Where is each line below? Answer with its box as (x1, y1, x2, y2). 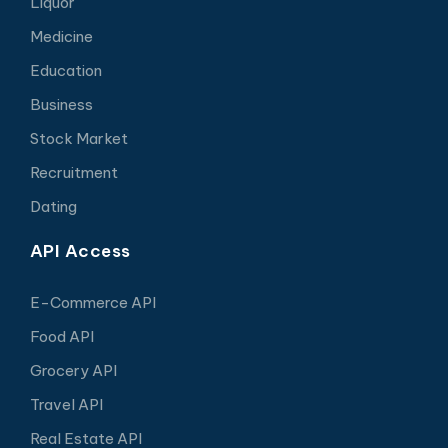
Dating (29, 196, 77, 216)
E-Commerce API (29, 292, 156, 312)
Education (29, 60, 102, 80)
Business (29, 94, 93, 114)
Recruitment (29, 162, 118, 182)
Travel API (29, 394, 103, 414)
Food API (29, 326, 94, 346)
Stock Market (29, 128, 128, 148)
